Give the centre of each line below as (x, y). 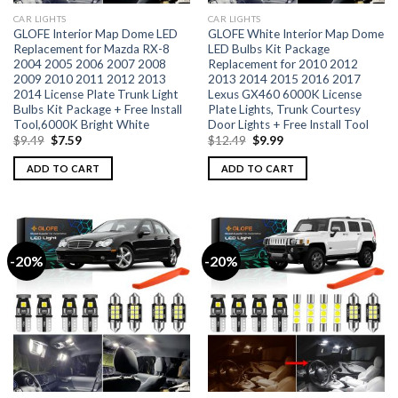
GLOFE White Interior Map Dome (295, 33)
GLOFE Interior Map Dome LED (95, 33)
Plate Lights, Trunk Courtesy (284, 109)
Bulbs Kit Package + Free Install (97, 109)
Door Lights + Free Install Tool (288, 124)
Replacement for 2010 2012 (283, 64)
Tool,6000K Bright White (81, 124)
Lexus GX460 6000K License (284, 94)
